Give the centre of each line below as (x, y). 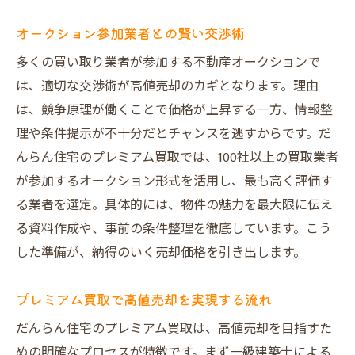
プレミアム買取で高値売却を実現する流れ (144, 299)
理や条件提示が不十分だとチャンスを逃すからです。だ (174, 134)
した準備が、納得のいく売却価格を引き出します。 (161, 253)
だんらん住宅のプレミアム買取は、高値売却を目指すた (174, 329)
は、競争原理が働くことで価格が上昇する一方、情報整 (174, 111)
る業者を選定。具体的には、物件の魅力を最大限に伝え (174, 206)
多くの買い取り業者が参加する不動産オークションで (168, 63)
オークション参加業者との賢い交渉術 (130, 33)
